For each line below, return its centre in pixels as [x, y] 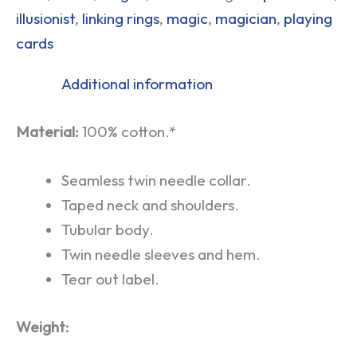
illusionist [45, 19]
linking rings [121, 19]
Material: [49, 131]
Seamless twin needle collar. [157, 180]
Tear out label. [111, 279]
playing [308, 19]
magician [246, 19]
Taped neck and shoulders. [151, 205]
